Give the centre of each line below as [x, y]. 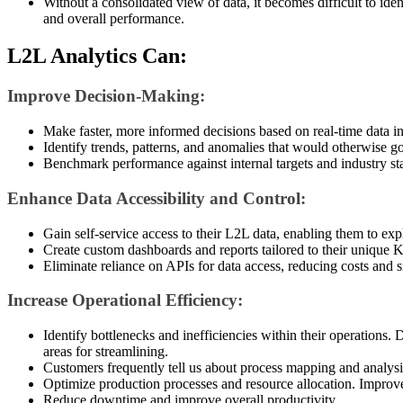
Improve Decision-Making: [106, 96]
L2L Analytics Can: [97, 56]
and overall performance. [114, 18]
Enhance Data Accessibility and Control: [157, 198]
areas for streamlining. [106, 351]
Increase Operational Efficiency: [125, 300]
